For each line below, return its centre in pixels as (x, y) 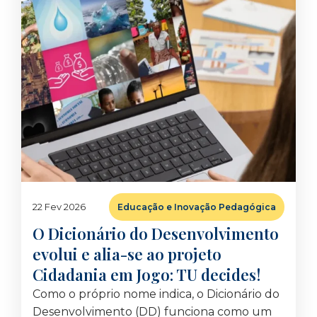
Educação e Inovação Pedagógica (197, 207)
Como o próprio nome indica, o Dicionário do (156, 294)
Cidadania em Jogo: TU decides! (146, 275)
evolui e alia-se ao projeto (127, 254)
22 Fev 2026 (59, 207)
